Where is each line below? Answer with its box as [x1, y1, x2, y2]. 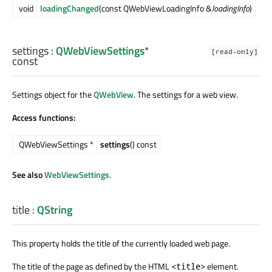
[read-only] [211, 47, 258, 56]
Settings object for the [12, 87, 93, 101]
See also [12, 168, 44, 181]
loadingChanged [40, 1, 99, 15]
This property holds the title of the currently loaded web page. [12, 237, 230, 250]
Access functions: [12, 110, 75, 124]
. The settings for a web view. [134, 87, 238, 101]
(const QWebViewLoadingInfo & [99, 1, 212, 15]
